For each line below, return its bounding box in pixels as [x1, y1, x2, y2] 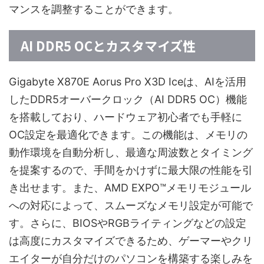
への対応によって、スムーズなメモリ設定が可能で [9, 199, 253, 212]
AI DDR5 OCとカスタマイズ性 [21, 36, 196, 55]
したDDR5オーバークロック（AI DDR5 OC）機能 [9, 93, 247, 106]
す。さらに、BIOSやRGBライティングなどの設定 [9, 217, 246, 230]
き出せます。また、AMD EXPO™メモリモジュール [9, 181, 251, 194]
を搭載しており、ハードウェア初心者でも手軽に [9, 111, 242, 124]
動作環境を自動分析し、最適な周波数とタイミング [9, 146, 253, 159]
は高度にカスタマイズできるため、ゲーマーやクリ [9, 235, 253, 247]
